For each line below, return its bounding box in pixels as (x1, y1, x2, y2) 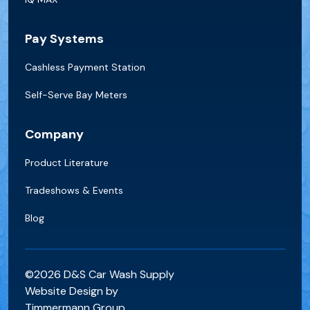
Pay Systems (25, 30, 104, 47)
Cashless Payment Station (25, 60, 145, 73)
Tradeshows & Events (25, 183, 123, 197)
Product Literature (25, 156, 109, 169)
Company (25, 125, 84, 143)
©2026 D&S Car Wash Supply (25, 266, 174, 282)
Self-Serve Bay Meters (25, 88, 127, 101)
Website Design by (25, 283, 118, 298)
